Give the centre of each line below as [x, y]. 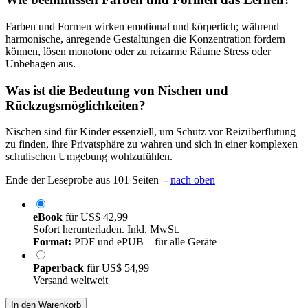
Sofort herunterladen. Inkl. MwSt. [106, 230]
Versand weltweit [70, 280]
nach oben [193, 180]
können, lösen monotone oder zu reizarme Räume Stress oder [138, 51]
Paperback [60, 268]
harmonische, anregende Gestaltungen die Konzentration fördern [145, 38]
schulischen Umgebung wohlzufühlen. [89, 157]
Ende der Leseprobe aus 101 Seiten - [88, 180]
